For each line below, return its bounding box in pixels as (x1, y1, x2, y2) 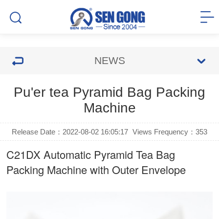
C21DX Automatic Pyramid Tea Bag (6, 147, 175, 162)
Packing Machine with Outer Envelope (6, 162, 186, 177)
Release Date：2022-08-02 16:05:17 (12, 128, 129, 136)
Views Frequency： (132, 128, 196, 136)
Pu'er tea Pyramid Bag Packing (14, 85, 205, 100)
